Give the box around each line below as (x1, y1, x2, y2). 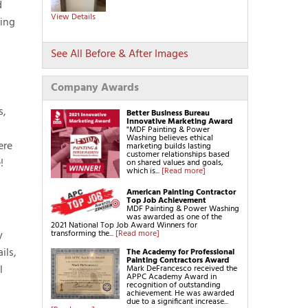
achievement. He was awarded (126, 287, 234, 300)
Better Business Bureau (126, 107, 210, 120)
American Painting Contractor (126, 186, 236, 199)
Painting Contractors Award (126, 254, 229, 267)
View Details (51, 10, 96, 24)
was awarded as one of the (126, 210, 222, 224)
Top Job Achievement (126, 194, 206, 208)
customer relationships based (126, 148, 230, 162)
